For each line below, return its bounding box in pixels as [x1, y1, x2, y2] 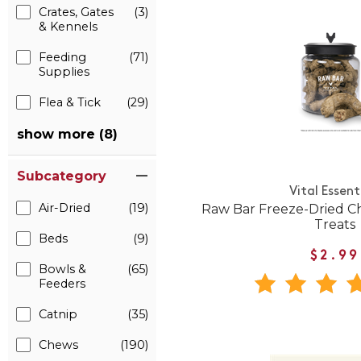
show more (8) [17, 127, 118, 142]
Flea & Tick [39, 95, 101, 110]
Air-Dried [39, 201, 90, 215]
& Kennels [39, 19, 98, 34]
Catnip [39, 307, 77, 322]
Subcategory [17, 168, 106, 184]
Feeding [39, 50, 86, 64]
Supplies [39, 64, 89, 79]
